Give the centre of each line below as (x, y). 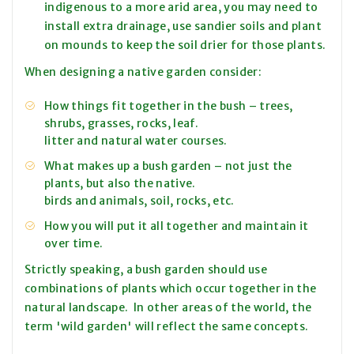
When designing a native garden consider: (143, 72)
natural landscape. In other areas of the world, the (168, 308)
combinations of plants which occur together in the (171, 289)
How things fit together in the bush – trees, (169, 106)
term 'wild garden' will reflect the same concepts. (168, 327)
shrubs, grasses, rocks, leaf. (123, 124)
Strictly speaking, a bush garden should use (146, 270)
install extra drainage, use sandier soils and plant (183, 26)
